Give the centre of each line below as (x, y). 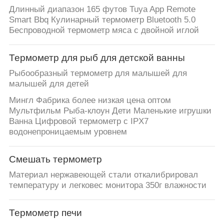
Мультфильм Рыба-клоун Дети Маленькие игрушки (110, 110)
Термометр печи (45, 213)
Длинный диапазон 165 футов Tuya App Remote (102, 9)
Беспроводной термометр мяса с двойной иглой (104, 30)
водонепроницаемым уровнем (68, 131)
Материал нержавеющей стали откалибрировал (103, 174)
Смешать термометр (55, 159)
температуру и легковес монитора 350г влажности (107, 185)
